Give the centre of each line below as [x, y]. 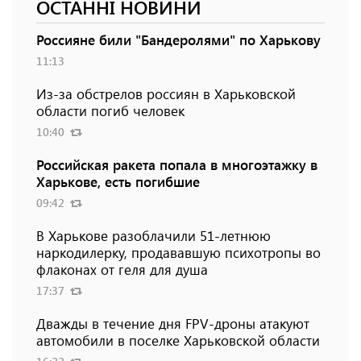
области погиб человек [110, 111]
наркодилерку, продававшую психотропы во [178, 253]
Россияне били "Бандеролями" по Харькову [178, 40]
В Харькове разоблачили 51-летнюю [154, 236]
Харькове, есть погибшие [118, 182]
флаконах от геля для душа [122, 270]
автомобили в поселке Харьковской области [178, 340]
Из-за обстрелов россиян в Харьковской [166, 94]
